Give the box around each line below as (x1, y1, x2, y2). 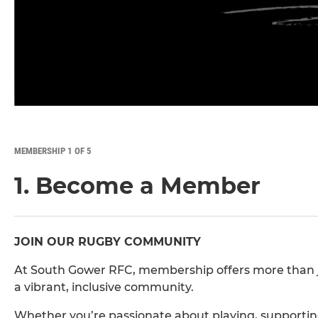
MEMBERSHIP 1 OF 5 (14, 146, 92, 157)
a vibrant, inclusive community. (14, 280, 194, 295)
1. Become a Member (14, 172, 261, 200)
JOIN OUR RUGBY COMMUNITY (14, 235, 201, 249)
